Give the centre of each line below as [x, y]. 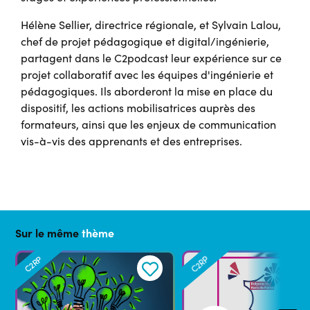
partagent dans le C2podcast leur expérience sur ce [151, 58]
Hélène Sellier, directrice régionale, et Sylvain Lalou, [151, 25]
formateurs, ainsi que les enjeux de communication [148, 125]
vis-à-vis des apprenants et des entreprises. [131, 141]
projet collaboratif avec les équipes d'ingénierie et [147, 75]
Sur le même [48, 233]
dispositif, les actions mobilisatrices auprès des [138, 108]
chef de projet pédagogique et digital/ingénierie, [145, 42]
